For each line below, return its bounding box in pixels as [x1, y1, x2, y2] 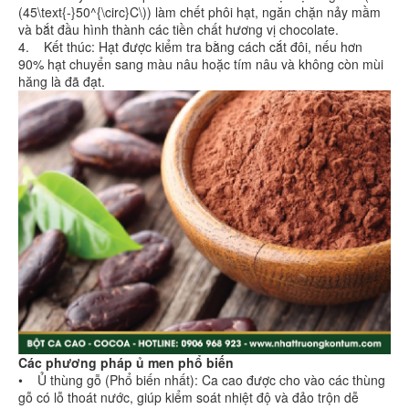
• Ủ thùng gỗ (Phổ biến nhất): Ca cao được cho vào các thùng [18, 370, 385, 389]
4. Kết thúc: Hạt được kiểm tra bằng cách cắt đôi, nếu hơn [18, 37, 362, 57]
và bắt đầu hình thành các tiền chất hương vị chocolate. [18, 20, 339, 39]
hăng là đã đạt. [18, 72, 105, 91]
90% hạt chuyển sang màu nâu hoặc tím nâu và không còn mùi [18, 55, 383, 74]
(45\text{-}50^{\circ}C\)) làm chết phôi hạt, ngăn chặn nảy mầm [18, 3, 381, 22]
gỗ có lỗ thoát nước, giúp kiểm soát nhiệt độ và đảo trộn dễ [18, 387, 359, 406]
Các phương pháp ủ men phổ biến [18, 352, 234, 372]
